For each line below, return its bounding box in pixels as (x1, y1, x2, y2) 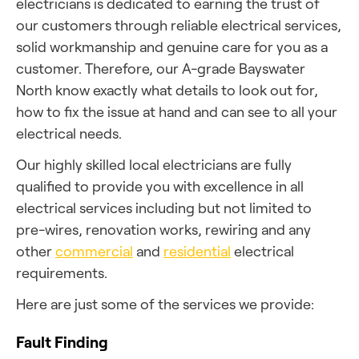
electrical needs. (16, 124, 122, 142)
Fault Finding (16, 332, 108, 352)
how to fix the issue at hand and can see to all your (16, 103, 337, 120)
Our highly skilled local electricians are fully (16, 155, 292, 173)
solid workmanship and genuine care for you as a (16, 38, 328, 55)
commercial (55, 242, 133, 260)
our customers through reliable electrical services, (16, 16, 341, 34)
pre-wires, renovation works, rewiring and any (16, 220, 311, 238)
